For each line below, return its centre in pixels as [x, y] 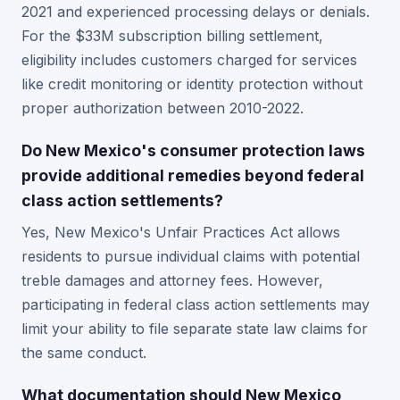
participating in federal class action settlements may [196, 304]
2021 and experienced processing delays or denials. [196, 12]
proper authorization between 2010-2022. [162, 108]
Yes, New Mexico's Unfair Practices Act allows [181, 232]
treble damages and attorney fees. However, [172, 280]
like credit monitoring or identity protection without [192, 84]
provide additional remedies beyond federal [193, 175]
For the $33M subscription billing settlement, [172, 36]
